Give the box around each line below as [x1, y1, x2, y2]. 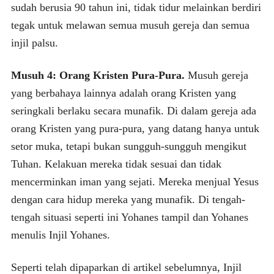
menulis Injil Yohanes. [10, 228, 110, 241]
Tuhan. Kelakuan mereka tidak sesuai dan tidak [10, 157, 221, 170]
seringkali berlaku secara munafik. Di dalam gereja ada [10, 104, 256, 117]
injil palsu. [10, 36, 58, 49]
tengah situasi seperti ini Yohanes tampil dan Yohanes [10, 210, 248, 223]
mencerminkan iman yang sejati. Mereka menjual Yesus [10, 175, 259, 188]
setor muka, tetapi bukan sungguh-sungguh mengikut [10, 139, 246, 152]
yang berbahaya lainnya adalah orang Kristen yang [10, 86, 236, 99]
